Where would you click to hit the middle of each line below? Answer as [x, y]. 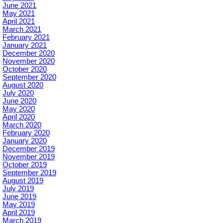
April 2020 [19, 117]
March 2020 [22, 125]
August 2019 [23, 181]
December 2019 [29, 149]
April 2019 [19, 213]
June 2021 [19, 6]
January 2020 [25, 141]
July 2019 [18, 189]
